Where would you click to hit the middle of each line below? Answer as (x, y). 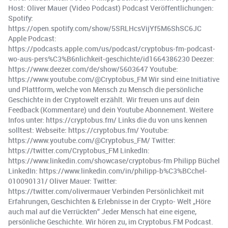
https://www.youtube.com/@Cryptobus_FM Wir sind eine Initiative (114, 79)
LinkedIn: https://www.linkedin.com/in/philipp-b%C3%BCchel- (108, 171)
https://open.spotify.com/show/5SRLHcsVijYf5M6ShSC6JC (105, 28)
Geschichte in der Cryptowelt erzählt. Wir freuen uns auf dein (104, 100)
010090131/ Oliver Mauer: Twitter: (63, 181)
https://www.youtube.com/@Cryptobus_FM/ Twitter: (92, 140)
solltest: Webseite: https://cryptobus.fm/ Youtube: (89, 130)
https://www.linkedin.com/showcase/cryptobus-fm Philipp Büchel (114, 161)
